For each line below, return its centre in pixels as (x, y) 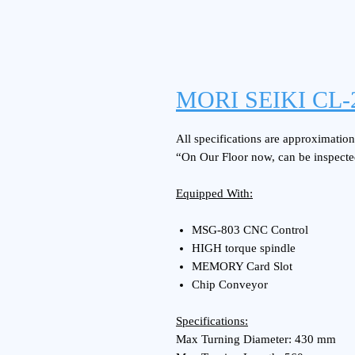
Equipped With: (214, 193)
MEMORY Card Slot (242, 266)
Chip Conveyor (230, 284)
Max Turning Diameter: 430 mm (256, 339)
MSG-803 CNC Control (250, 230)
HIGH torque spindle (244, 248)
